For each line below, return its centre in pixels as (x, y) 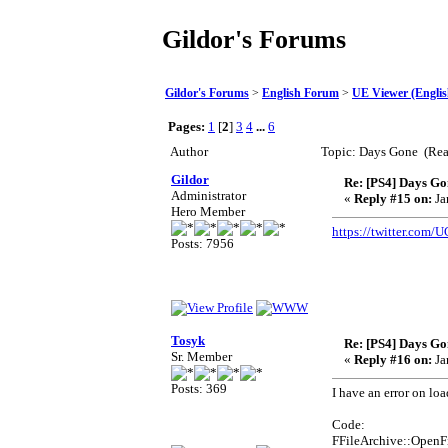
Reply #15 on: (393, 198)
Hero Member (208, 211)
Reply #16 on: (393, 359)
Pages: (186, 126)
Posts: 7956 (202, 243)
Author (188, 151)
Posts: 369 (199, 388)
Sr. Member (201, 356)
